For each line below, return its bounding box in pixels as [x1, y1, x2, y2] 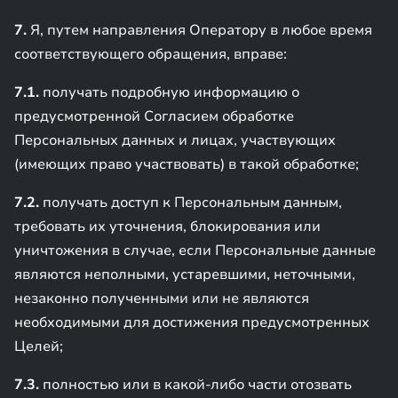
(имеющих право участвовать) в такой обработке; [14, 155, 359, 174]
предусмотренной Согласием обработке [14, 107, 294, 126]
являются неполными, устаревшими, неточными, [14, 265, 355, 284]
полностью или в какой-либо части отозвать [39, 375, 352, 394]
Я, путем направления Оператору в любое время [27, 20, 372, 40]
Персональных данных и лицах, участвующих [14, 131, 336, 150]
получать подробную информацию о [39, 83, 299, 102]
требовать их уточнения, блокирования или [14, 217, 321, 236]
